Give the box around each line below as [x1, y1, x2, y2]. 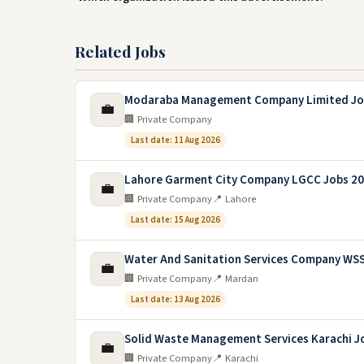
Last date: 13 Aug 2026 [131, 293, 220, 305]
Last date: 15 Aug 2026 [131, 214, 220, 226]
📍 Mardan [212, 271, 258, 286]
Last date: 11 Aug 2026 [131, 134, 220, 146]
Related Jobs [75, 41, 166, 62]
